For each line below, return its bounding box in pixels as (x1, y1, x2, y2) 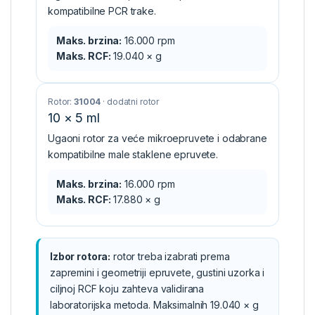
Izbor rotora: (50, 250, 111, 262)
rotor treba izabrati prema (110, 250, 230, 262)
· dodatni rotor (101, 96, 160, 107)
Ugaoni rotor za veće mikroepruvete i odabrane (48, 131, 267, 144)
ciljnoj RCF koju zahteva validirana (50, 282, 205, 295)
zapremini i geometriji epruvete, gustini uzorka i (50, 266, 265, 278)
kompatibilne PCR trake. (48, 4, 156, 17)
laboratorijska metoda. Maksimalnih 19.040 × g (50, 298, 259, 311)
